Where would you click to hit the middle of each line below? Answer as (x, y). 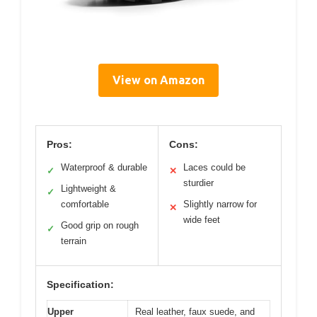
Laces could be (214, 167)
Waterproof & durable (104, 167)
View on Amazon (158, 80)
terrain (74, 241)
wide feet (202, 219)
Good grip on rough (100, 225)
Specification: (80, 284)
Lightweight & (88, 188)
